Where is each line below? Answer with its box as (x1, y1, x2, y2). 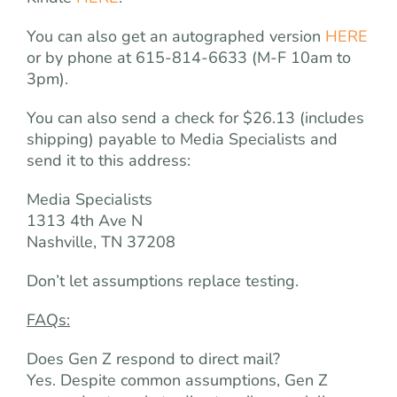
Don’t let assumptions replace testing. (27, 270, 299, 292)
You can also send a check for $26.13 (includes (27, 107, 364, 128)
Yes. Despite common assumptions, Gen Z (27, 370, 328, 391)
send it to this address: (27, 150, 191, 171)
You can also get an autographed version (27, 26, 325, 47)
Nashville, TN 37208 (27, 231, 175, 253)
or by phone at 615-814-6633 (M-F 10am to (27, 47, 351, 68)
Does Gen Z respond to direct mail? (27, 348, 280, 370)
